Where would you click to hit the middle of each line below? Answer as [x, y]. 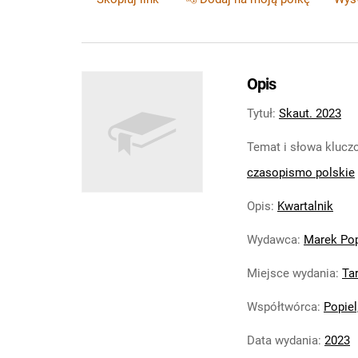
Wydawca [272, 240]
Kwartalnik [305, 206]
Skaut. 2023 [310, 113]
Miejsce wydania [291, 273]
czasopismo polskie [301, 173]
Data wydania [282, 340]
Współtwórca [282, 307]
